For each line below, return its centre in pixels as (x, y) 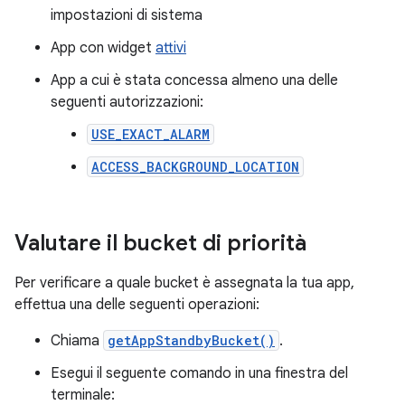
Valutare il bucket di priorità (160, 243)
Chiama (77, 341)
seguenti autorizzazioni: (127, 102)
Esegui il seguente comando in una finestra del (199, 373)
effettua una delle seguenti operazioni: (137, 305)
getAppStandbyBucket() (191, 340)
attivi (171, 48)
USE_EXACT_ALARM (151, 134)
